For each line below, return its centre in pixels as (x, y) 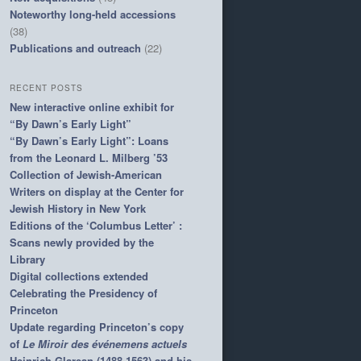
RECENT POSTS (46, 88)
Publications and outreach (75, 48)
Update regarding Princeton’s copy (97, 327)
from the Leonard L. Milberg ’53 (89, 158)
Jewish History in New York (78, 209)
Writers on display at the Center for (97, 192)
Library (27, 259)
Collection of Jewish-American (86, 175)
